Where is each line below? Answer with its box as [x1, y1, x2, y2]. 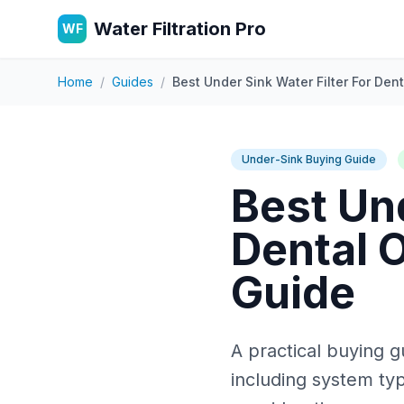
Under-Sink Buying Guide [242, 152, 376, 166]
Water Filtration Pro [94, 18, 266, 40]
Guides [112, 74, 153, 89]
